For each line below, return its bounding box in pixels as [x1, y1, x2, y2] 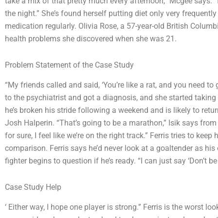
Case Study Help [5, 182, 61, 192]
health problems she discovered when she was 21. [5, 34, 177, 44]
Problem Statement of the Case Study [5, 60, 134, 70]
